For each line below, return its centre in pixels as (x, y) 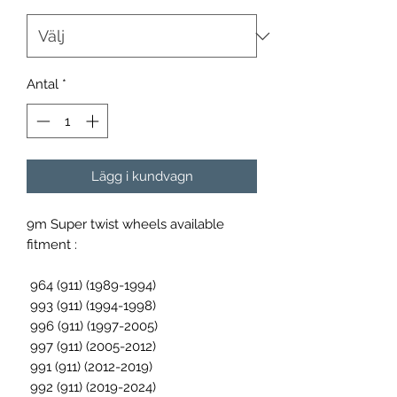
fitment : (52, 244)
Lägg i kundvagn (142, 176)
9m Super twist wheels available (125, 224)
